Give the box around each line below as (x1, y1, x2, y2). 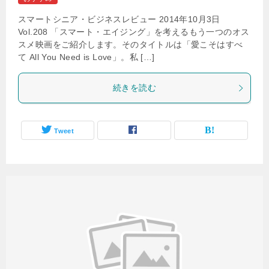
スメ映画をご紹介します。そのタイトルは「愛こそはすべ (18, 40, 243, 49)
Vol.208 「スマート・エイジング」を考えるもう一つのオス (18, 27, 250, 37)
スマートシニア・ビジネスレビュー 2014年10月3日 (18, 14, 220, 24)
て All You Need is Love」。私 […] (18, 52, 155, 62)
